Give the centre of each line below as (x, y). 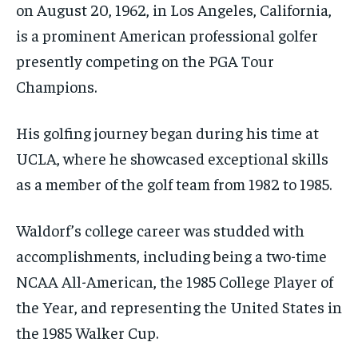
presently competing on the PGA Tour (145, 60)
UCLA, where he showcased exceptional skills (172, 157)
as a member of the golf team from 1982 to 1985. (174, 183)
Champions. (56, 86)
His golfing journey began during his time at (167, 132)
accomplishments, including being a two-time (171, 255)
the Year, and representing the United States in (179, 306)
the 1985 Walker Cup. (87, 332)
